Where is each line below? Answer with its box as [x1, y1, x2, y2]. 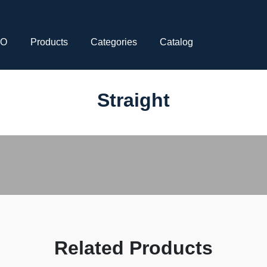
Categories [90, 37, 137, 47]
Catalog [160, 37, 194, 47]
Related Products [54, 237, 213, 259]
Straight [97, 89, 170, 111]
